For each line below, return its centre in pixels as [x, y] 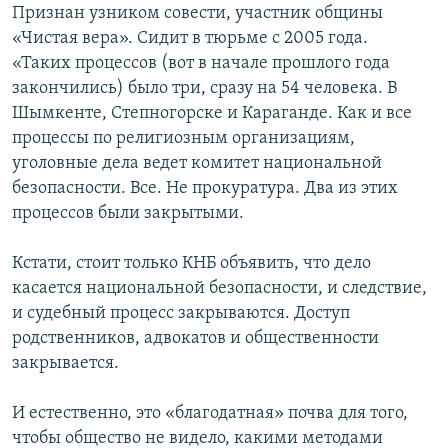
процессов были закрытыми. [128, 214]
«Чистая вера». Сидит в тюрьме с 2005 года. [190, 39]
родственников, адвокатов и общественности [195, 339]
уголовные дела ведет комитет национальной [197, 164]
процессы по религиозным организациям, [183, 139]
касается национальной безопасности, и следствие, [219, 289]
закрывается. [65, 364]
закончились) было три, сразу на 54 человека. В [204, 89]
